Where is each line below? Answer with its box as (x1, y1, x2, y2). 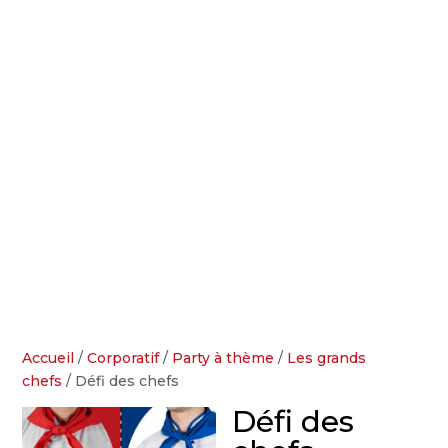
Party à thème (172, 349, 275, 367)
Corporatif (87, 349, 160, 367)
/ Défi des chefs (62, 372, 180, 390)
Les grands (287, 349, 367, 367)
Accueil (22, 349, 75, 367)
